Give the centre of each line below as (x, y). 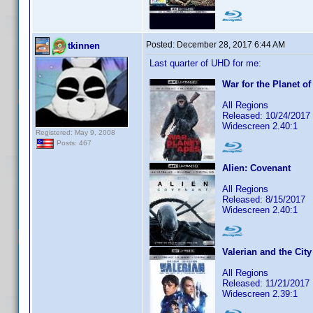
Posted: (161, 45)
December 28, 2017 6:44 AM (231, 45)
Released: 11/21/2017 (266, 283)
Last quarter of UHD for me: (205, 63)
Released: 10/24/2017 (266, 116)
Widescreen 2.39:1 (260, 294)
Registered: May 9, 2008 (75, 132)
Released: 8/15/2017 (264, 199)
